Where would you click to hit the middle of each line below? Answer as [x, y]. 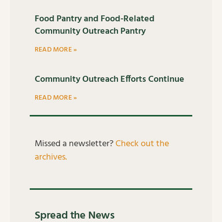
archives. [51, 157]
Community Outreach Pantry [90, 31]
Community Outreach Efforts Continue [110, 79]
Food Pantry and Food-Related [95, 19]
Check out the [142, 144]
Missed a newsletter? [75, 144]
